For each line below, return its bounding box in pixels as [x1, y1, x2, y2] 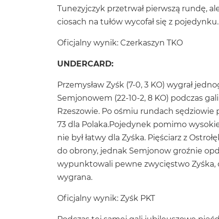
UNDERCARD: [57, 59, 113, 68]
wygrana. [57, 172, 92, 182]
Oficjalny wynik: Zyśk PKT [57, 193, 155, 203]
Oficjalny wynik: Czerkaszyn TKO [57, 38, 183, 47]
